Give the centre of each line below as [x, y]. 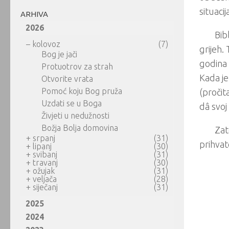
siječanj [45, 187]
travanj [45, 163]
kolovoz [46, 44]
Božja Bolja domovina [80, 128]
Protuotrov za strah [77, 66]
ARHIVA [34, 14]
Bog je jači [59, 54]
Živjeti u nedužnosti [75, 116]
